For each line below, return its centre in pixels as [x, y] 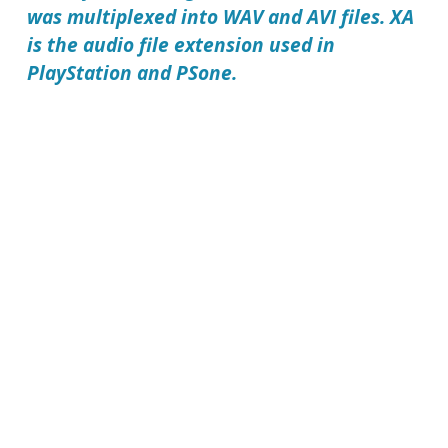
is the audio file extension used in [181, 45]
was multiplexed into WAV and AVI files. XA [221, 17]
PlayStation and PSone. [132, 73]
